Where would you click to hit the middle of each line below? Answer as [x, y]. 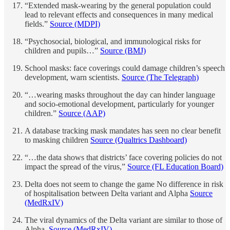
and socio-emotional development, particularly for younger [119, 104]
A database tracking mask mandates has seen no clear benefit [123, 131]
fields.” [37, 24]
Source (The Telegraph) [160, 78]
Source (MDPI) [75, 24]
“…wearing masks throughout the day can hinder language [120, 95]
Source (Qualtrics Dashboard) [139, 140]
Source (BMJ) [123, 51]
